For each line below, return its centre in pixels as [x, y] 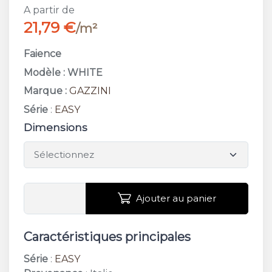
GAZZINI [90, 91]
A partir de [49, 10]
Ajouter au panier [176, 198]
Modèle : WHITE [63, 72]
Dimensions [56, 127]
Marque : [45, 91]
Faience [42, 54]
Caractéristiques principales [107, 236]
